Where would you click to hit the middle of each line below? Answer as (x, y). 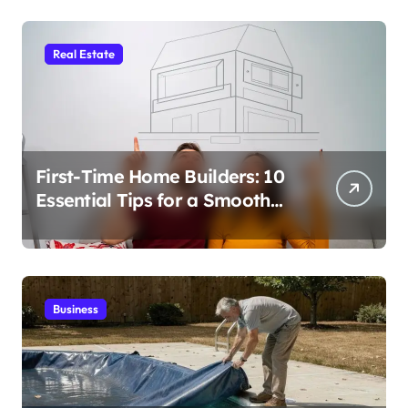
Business (76, 309)
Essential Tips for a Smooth (153, 200)
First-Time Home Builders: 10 (160, 177)
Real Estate (84, 54)
